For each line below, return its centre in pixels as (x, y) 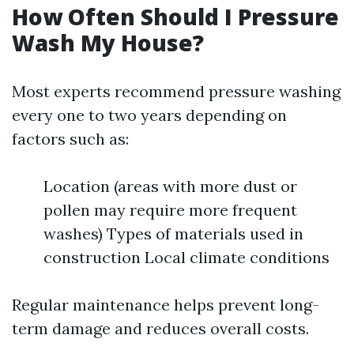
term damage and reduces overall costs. (160, 328)
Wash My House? (108, 43)
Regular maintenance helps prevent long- (166, 305)
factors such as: (70, 139)
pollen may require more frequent (170, 210)
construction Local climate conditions (186, 257)
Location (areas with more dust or (170, 186)
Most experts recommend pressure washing (176, 91)
